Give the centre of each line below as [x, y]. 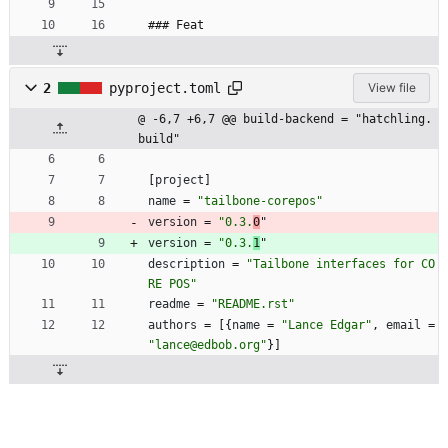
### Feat [176, 25]
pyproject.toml [165, 88]
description [186, 264]
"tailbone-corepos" [260, 201]
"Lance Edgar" [326, 325]
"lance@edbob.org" [207, 345]
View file [391, 88]
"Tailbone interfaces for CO [340, 264]
